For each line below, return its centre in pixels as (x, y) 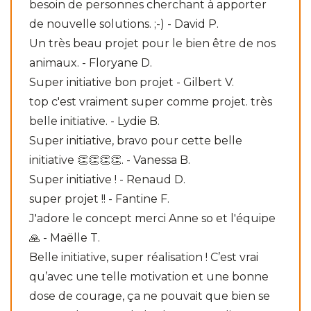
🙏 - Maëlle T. (65, 237)
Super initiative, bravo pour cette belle (136, 140)
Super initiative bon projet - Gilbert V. (132, 82)
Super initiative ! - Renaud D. (107, 179)
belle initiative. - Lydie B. (94, 121)
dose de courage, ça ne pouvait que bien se (150, 296)
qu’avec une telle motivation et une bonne (149, 276)
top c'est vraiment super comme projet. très (151, 101)
